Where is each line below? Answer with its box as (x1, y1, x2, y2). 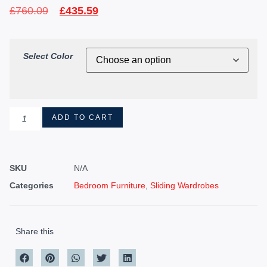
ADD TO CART (51, 113, 113, 122)
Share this (15, 226, 54, 236)
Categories (10, 181, 54, 190)
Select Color (23, 51, 73, 61)
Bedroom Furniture (74, 181, 145, 190)
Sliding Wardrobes (150, 181, 219, 190)
